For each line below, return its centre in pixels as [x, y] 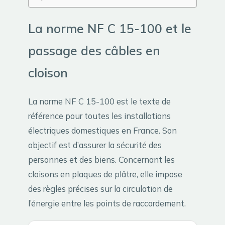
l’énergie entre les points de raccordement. [107, 203]
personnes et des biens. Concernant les [101, 160]
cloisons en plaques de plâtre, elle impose [105, 174]
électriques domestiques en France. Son [102, 131]
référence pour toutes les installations [99, 116]
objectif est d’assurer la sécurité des [95, 145]
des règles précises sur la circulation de [100, 189]
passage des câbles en [94, 51]
